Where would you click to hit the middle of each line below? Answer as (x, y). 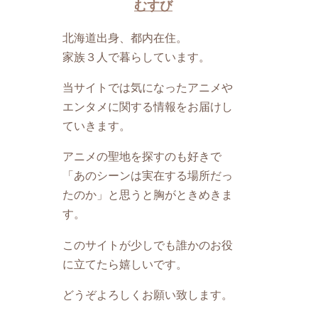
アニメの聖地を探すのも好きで (142, 157)
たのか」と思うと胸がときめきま (148, 195)
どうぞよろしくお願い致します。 (148, 294)
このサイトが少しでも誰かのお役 (148, 245)
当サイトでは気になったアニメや (148, 88)
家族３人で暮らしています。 (137, 57)
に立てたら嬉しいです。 (125, 264)
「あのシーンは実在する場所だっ (148, 176)
